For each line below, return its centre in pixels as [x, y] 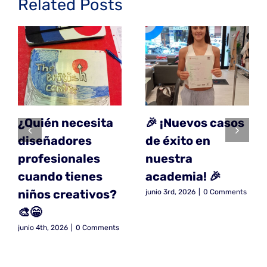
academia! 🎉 [183, 176]
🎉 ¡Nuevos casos [195, 122]
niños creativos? [67, 194]
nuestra [169, 158]
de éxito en [178, 140]
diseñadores [55, 140]
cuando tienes [60, 176]
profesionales [59, 158]
